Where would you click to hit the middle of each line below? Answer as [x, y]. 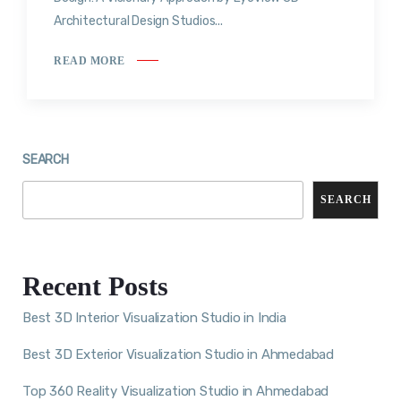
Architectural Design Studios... [138, 21]
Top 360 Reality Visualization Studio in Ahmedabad [176, 391]
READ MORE [90, 60]
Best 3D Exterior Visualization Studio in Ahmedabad [178, 354]
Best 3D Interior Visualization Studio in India [154, 317]
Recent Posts [95, 286]
